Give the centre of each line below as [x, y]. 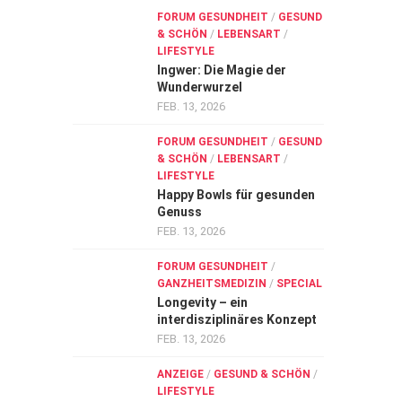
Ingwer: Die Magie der [222, 70]
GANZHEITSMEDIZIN [212, 284]
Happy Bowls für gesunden [236, 195]
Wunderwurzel [200, 87]
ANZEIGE [180, 374]
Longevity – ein [202, 302]
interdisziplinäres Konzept [237, 319]
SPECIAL [299, 284]
